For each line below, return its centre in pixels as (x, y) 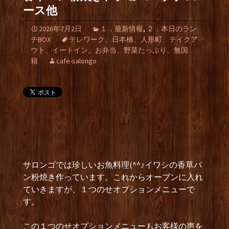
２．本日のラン (172, 29)
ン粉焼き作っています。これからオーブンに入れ (113, 177)
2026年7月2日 (60, 29)
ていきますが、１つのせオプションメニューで (109, 189)
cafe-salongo (76, 61)
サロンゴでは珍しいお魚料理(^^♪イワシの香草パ (112, 165)
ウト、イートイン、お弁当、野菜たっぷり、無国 (109, 50)
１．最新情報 (122, 29)
